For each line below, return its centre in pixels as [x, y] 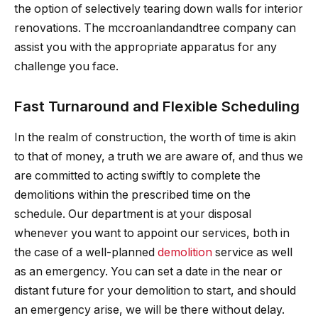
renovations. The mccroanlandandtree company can [155, 28]
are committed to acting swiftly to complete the [137, 176]
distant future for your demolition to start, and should [155, 291]
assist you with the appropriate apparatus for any [146, 48]
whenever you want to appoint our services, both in [152, 234]
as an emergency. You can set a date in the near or [148, 272]
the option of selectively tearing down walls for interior [159, 9]
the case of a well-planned [86, 253]
